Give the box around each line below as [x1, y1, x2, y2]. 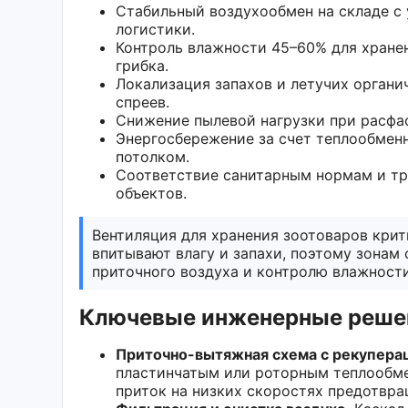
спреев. [116, 92, 169, 111]
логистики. [116, 19, 195, 38]
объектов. [116, 183, 187, 202]
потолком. [116, 147, 189, 166]
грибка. [116, 56, 168, 75]
